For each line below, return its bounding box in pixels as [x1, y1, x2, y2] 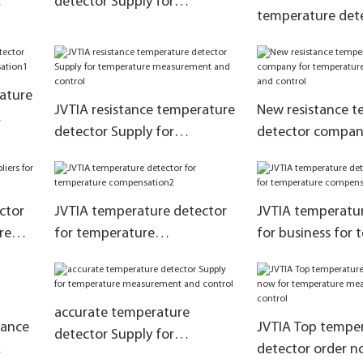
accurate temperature [53, 305, 190, 321]
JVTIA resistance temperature [53, 103, 235, 119]
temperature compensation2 [53, 16, 232, 32]
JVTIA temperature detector [53, 204, 227, 220]
